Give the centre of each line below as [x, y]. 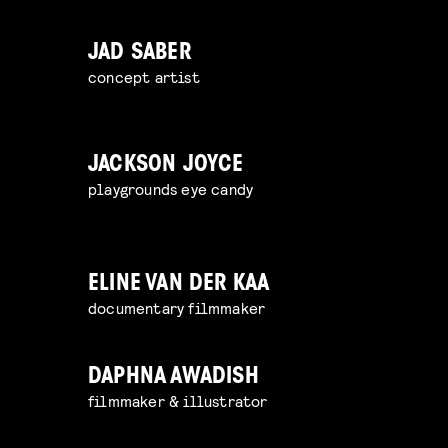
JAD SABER [139, 54]
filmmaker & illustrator [178, 401]
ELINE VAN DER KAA [179, 285]
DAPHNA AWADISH [173, 378]
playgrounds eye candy [171, 189]
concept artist [144, 77]
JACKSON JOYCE [166, 166]
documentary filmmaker [177, 308]
